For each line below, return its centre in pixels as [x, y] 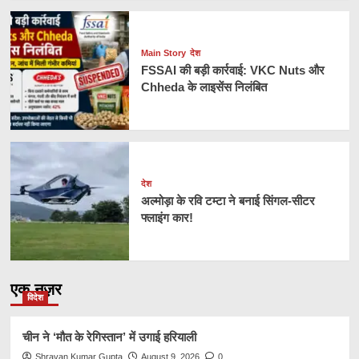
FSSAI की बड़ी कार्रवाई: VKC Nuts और [232, 71]
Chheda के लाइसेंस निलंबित [204, 87]
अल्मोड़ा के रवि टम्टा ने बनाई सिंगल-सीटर [228, 201]
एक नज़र [36, 289]
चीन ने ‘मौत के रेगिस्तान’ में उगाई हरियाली [109, 337]
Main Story [163, 53]
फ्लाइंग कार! [167, 218]
